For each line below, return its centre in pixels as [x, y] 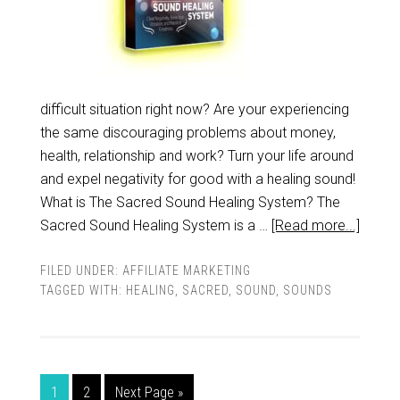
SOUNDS [307, 290]
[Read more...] [315, 225]
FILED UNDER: [81, 271]
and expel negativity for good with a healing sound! [197, 179]
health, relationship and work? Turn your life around [196, 156]
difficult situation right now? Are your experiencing [194, 109]
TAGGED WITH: [83, 290]
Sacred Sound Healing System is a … [155, 225]
